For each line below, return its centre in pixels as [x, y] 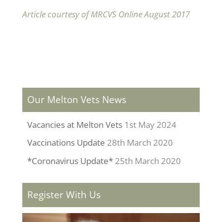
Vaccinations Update [66, 143]
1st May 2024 [150, 124]
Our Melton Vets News [77, 99]
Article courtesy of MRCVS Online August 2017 [106, 14]
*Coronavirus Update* [70, 161]
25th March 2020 [148, 161]
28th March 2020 [140, 143]
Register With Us [64, 194]
